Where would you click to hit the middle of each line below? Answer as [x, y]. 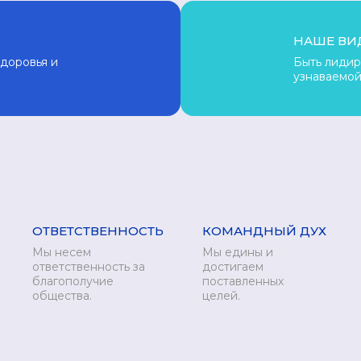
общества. [62, 296]
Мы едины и [238, 252]
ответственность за [89, 267]
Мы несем [62, 252]
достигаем [233, 267]
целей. [221, 296]
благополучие [73, 281]
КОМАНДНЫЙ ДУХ [264, 231]
